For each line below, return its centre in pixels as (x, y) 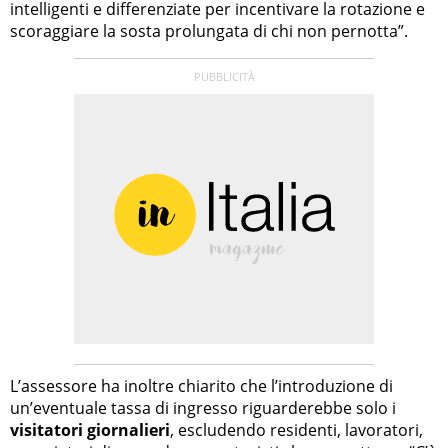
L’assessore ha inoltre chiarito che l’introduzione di (201, 385)
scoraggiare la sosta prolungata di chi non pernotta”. (209, 30)
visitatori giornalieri (90, 429)
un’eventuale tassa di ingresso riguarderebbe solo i (203, 407)
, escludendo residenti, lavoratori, (296, 429)
